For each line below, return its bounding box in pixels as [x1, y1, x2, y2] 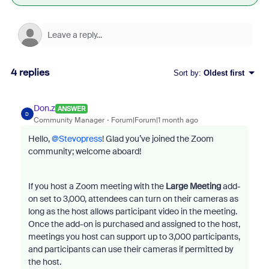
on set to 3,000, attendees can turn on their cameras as [28, 193, 238, 204]
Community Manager [33, 115, 104, 125]
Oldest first [203, 68, 244, 77]
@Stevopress [51, 133, 102, 144]
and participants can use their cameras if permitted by [28, 244, 234, 255]
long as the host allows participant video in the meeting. [28, 206, 237, 217]
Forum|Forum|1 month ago [110, 115, 198, 125]
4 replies [10, 67, 50, 78]
